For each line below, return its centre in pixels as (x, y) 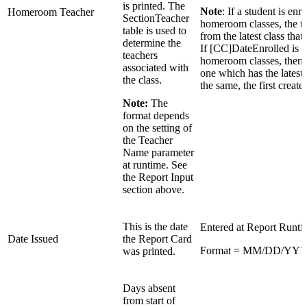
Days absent (149, 288)
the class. (142, 80)
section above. (153, 190)
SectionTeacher (156, 19)
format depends (156, 116)
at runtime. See (155, 165)
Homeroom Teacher (51, 12)
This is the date (155, 227)
